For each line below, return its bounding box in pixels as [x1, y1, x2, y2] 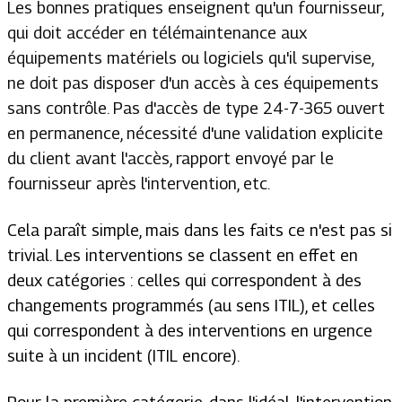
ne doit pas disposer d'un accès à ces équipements [7, 74, 379, 92]
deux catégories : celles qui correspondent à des [7, 271, 362, 290]
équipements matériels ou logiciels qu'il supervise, [7, 48, 373, 67]
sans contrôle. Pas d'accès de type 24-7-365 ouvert [7, 99, 385, 118]
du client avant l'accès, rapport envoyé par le [7, 149, 334, 168]
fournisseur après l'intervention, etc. [7, 174, 270, 193]
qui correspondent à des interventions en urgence [7, 321, 372, 340]
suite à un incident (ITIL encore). [7, 346, 240, 365]
